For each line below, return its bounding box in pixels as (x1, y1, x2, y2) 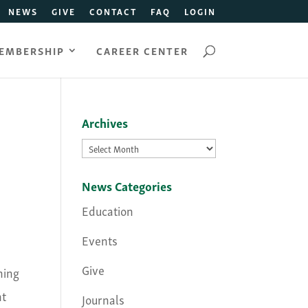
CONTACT (89, 3, 137, 19)
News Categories (82, 175, 173, 195)
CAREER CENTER (96, 41, 188, 58)
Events (82, 230, 118, 250)
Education (82, 200, 134, 220)
